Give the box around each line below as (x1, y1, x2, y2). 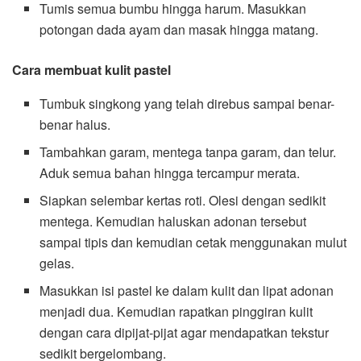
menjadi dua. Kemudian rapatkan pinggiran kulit (39, 301, 313, 321)
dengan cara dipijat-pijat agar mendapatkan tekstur (39, 322, 330, 342)
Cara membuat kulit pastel (12, 60, 171, 79)
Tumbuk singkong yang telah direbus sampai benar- (39, 93, 335, 113)
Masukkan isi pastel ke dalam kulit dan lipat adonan (39, 280, 334, 300)
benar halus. (39, 114, 111, 134)
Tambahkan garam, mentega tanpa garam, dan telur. (39, 142, 337, 161)
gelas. (39, 253, 75, 272)
